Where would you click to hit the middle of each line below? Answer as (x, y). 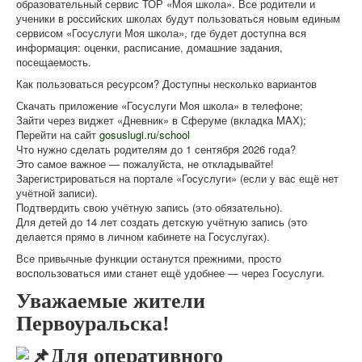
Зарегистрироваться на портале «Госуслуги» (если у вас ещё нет (177, 179)
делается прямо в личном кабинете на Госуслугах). (143, 237)
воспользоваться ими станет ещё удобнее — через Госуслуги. (170, 273)
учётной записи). (57, 193)
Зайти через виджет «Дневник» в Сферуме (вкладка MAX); (161, 120)
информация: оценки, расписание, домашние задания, (149, 48)
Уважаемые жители (111, 301)
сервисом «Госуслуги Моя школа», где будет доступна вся (161, 33)
